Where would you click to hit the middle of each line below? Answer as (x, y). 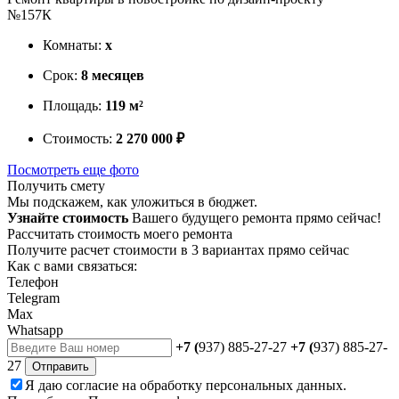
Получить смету (56, 185)
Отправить (61, 366)
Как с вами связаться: (72, 265)
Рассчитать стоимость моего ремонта (120, 233)
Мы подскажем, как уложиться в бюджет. (132, 201)
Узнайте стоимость (68, 217)
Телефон (33, 281)
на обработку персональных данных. (232, 385)
